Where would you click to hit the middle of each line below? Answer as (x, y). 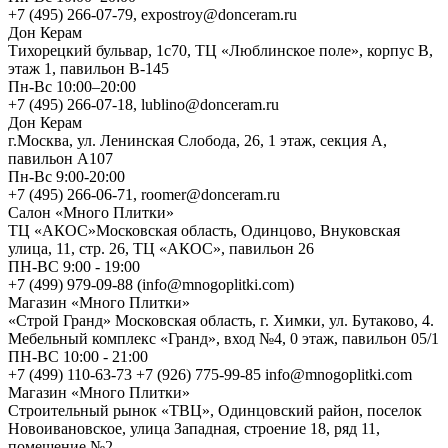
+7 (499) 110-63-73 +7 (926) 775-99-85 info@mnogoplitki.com (210, 374)
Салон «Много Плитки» (91, 212)
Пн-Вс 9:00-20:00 (66, 176)
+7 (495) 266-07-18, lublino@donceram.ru (143, 104)
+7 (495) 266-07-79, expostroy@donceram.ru (152, 14)
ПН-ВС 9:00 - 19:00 (74, 266)
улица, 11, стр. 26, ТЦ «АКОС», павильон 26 (161, 248)
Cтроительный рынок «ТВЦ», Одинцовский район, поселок (215, 410)
